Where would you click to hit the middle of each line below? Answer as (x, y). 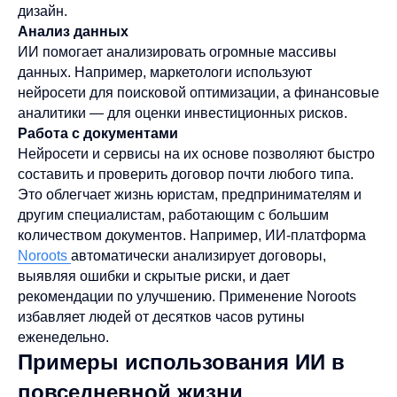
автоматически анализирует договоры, (198, 256)
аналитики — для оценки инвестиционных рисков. (183, 113)
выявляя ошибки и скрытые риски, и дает (154, 276)
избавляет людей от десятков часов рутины (161, 317)
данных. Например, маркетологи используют (165, 72)
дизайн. (43, 11)
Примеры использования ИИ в (181, 362)
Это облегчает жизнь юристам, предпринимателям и (190, 195)
